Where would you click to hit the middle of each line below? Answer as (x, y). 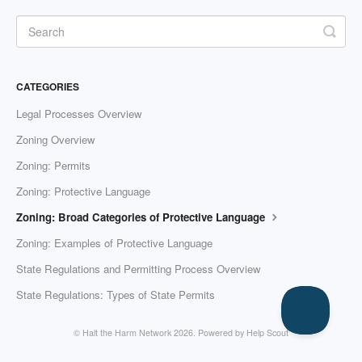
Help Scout (267, 333)
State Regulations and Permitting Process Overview (139, 269)
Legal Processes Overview (79, 114)
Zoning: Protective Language (83, 192)
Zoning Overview (56, 140)
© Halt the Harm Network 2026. (136, 333)
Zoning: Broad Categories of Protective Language (142, 217)
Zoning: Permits (53, 166)
